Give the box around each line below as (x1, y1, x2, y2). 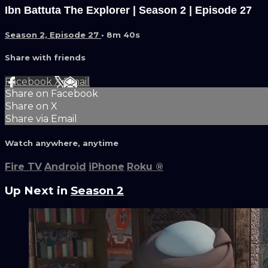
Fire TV (5, 160, 42, 172)
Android (44, 160, 86, 172)
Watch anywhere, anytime (5, 138, 118, 148)
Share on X (5, 100, 57, 112)
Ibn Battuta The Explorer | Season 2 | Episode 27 (5, 4, 252, 17)
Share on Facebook (5, 87, 98, 99)
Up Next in (5, 183, 71, 197)
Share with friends (5, 53, 86, 63)
